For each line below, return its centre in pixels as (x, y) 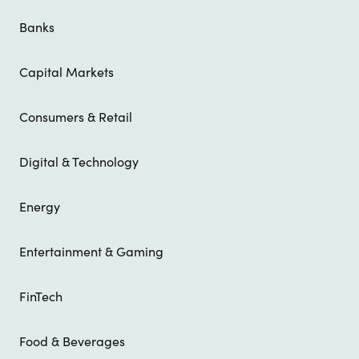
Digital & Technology (79, 162)
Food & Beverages (72, 342)
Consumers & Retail (76, 117)
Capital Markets (67, 73)
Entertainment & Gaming (91, 252)
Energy (40, 207)
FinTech (41, 297)
